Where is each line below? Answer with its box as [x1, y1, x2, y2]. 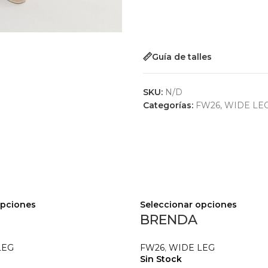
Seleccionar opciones [140, 199, 237, 210]
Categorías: [143, 100, 193, 111]
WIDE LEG [169, 242, 215, 253]
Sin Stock [140, 254, 182, 264]
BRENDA [140, 212, 197, 228]
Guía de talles [152, 51, 212, 62]
